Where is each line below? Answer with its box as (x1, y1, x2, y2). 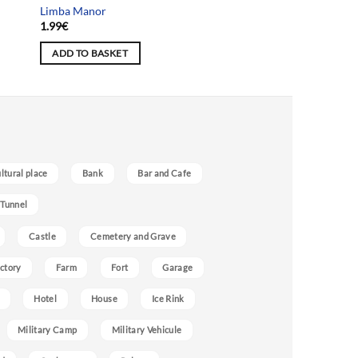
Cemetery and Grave (89, 230, 176, 241)
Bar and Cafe (137, 168, 192, 179)
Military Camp (18, 324, 78, 336)
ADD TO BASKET (52, 47, 128, 58)
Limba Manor (39, 3, 106, 18)
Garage (162, 261, 193, 272)
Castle (28, 230, 56, 241)
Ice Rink (151, 292, 185, 304)
